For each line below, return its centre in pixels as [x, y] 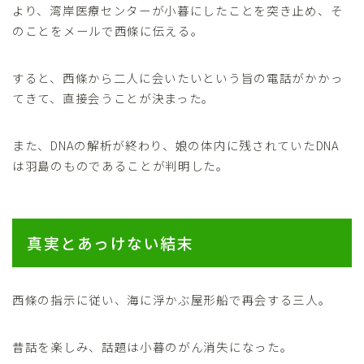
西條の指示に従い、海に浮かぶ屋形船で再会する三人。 [172, 299]
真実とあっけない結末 [110, 242]
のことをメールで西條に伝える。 [108, 31]
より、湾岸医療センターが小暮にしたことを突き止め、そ [178, 11]
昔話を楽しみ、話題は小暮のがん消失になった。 [153, 346]
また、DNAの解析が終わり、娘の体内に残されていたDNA [176, 145]
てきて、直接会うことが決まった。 [114, 98]
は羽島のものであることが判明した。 [121, 166]
